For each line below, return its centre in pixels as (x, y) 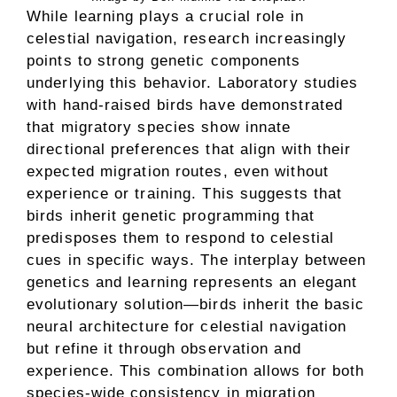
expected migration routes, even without (178, 171)
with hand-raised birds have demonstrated (185, 105)
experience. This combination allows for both (196, 370)
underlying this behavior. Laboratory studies (193, 82)
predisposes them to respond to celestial (181, 237)
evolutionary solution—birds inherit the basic (196, 304)
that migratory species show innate (159, 127)
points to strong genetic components (164, 60)
